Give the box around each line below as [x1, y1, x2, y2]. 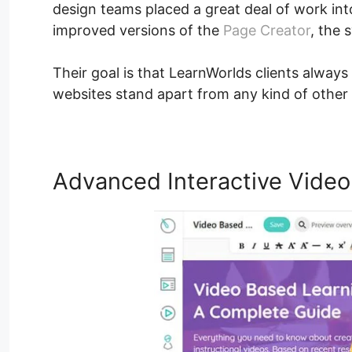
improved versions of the [53, 22, 223, 39]
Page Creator [223, 22, 310, 39]
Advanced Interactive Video [53, 167, 350, 196]
